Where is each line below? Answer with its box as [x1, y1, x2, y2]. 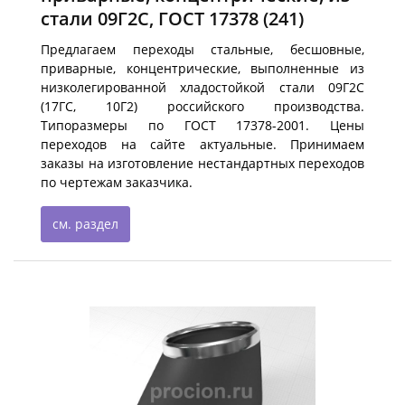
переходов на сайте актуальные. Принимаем [41, 135, 364, 153]
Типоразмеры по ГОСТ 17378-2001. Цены [41, 116, 364, 134]
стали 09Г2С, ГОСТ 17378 [41, 5, 263, 31]
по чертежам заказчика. [41, 173, 193, 191]
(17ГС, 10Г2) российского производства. [41, 97, 364, 115]
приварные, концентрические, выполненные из [41, 59, 364, 77]
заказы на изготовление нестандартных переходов [41, 154, 364, 172]
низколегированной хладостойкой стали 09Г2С [41, 78, 364, 96]
